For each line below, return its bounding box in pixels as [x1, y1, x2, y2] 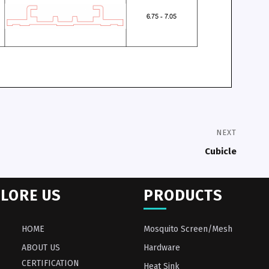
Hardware [144, 243, 180, 253]
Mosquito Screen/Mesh [144, 224, 232, 235]
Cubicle [205, 145, 237, 157]
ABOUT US [22, 243, 60, 253]
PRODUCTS [144, 187, 223, 205]
